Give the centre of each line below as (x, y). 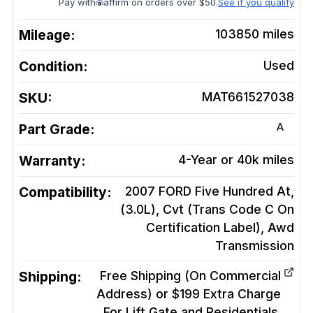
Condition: (53, 67)
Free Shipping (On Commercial (190, 276)
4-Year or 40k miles (236, 160)
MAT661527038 (248, 97)
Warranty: (52, 161)
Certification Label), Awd (220, 228)
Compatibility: (65, 192)
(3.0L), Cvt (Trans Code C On (207, 210)
